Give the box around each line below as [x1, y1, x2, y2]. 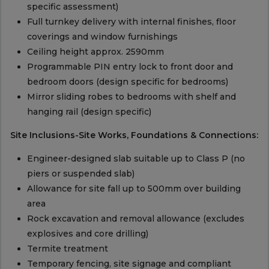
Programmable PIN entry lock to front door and [26, 61, 233, 73]
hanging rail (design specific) [26, 106, 151, 118]
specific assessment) [26, 1, 118, 13]
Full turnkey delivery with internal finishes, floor [26, 16, 236, 28]
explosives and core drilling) [26, 228, 148, 240]
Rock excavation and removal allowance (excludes [26, 213, 244, 225]
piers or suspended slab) [26, 168, 134, 180]
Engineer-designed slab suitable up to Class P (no [26, 153, 245, 165]
